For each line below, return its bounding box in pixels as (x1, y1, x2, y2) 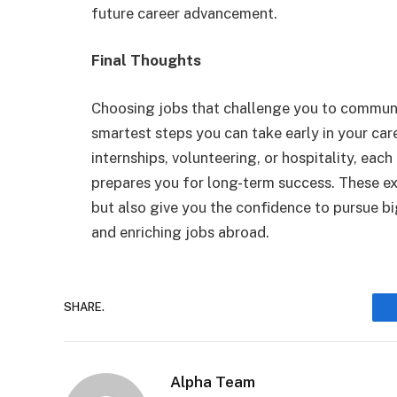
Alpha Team (170, 372, 255, 391)
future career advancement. (91, 4, 277, 22)
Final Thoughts (91, 51, 201, 70)
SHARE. (64, 300, 105, 315)
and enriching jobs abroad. (91, 222, 269, 241)
